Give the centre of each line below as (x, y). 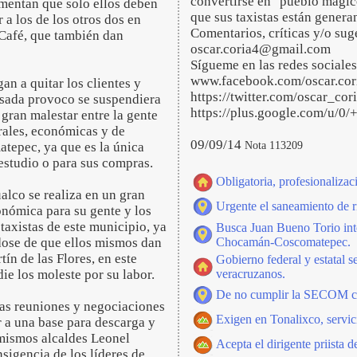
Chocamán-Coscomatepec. (283, 242)
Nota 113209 (274, 145)
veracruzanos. (251, 274)
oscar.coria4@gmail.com (261, 49)
